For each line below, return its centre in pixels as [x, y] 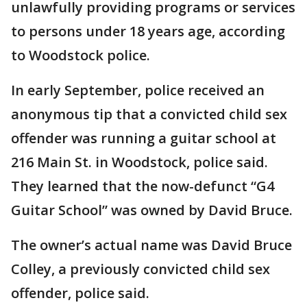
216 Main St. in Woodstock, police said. [139, 162]
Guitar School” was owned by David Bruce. [152, 210]
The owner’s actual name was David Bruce [151, 245]
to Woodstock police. [81, 56]
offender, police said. [80, 293]
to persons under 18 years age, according [148, 32]
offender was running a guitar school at [144, 138]
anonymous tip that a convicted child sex [149, 114]
